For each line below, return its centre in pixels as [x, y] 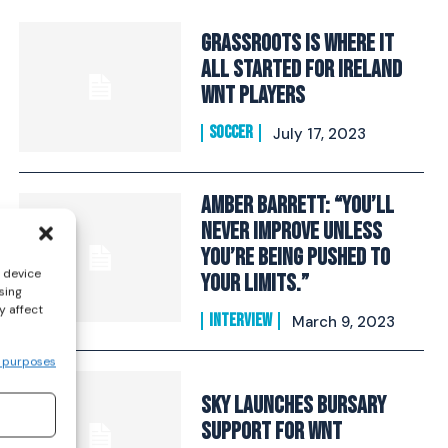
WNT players [252, 96]
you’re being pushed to [295, 257]
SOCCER [230, 133]
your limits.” [254, 283]
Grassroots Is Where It [297, 44]
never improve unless [291, 231]
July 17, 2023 [319, 134]
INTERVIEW [240, 320]
